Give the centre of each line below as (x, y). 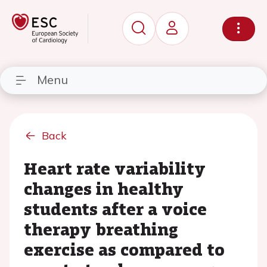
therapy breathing (101, 229)
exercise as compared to (124, 249)
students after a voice (115, 209)
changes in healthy (104, 188)
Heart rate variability (115, 168)
